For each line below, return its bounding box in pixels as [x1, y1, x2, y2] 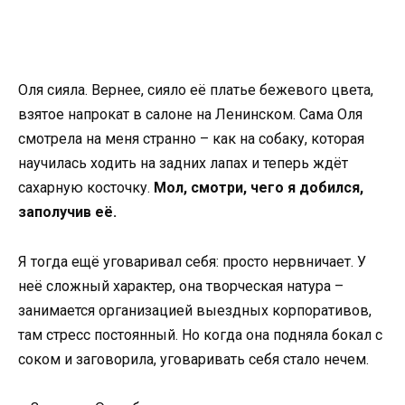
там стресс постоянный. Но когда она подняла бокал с [18, 325, 382, 344]
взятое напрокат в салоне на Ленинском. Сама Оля [18, 106, 363, 124]
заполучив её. [18, 203, 117, 221]
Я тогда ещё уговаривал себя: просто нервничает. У [18, 252, 366, 270]
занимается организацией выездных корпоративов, [18, 301, 372, 319]
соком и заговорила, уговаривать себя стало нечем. [18, 350, 369, 368]
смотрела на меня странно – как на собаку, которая [18, 130, 364, 148]
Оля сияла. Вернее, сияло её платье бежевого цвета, [18, 81, 373, 99]
